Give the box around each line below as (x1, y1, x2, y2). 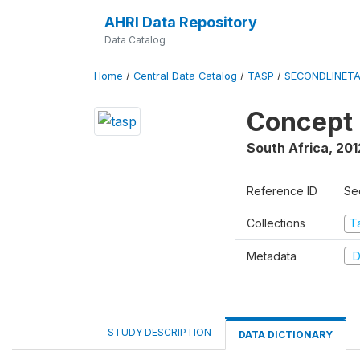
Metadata (247, 248, 297, 263)
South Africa (247, 140, 329, 156)
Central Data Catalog (133, 70, 237, 82)
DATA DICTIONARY (239, 329, 333, 341)
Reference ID (247, 184, 317, 198)
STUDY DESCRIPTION (108, 326, 211, 338)
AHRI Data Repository (104, 14, 257, 31)
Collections (247, 216, 305, 230)
